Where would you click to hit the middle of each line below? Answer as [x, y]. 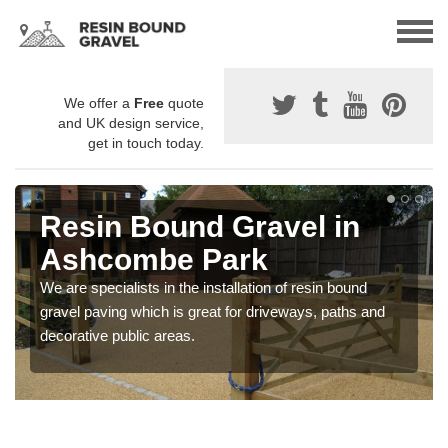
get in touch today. [146, 143]
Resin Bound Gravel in [200, 227]
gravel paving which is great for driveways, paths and [212, 312]
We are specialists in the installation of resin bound [203, 288]
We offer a [99, 103]
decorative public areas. [117, 336]
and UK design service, [131, 123]
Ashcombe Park [154, 260]
